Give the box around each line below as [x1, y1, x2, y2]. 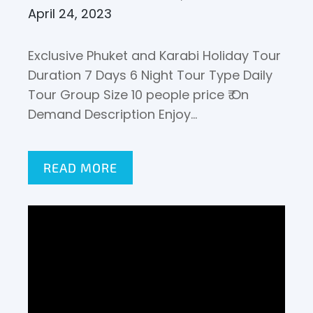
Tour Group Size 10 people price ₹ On [28, 86, 249, 103]
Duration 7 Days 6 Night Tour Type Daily [28, 66, 273, 84]
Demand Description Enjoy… [28, 105, 198, 123]
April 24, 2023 [28, 5, 112, 22]
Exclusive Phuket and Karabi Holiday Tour [28, 47, 282, 64]
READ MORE [43, 160, 117, 175]
